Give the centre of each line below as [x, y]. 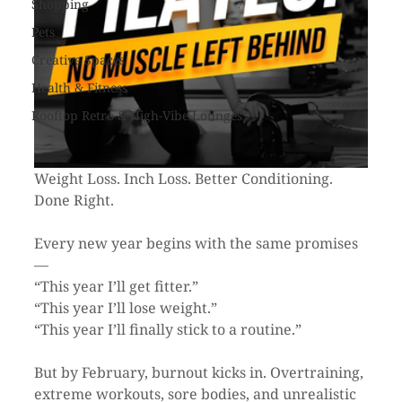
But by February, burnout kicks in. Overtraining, [201, 373]
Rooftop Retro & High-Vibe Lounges [137, 116]
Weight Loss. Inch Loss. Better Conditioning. [185, 179]
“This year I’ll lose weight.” [126, 308]
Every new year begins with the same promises [198, 244]
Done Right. [74, 201]
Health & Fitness [79, 88]
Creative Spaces [78, 60]
